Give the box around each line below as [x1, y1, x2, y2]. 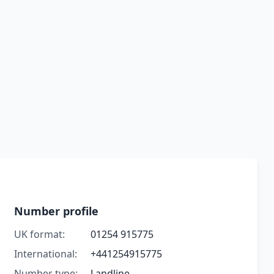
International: [13, 247, 77, 261]
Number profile [13, 204, 98, 219]
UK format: [13, 228, 65, 242]
